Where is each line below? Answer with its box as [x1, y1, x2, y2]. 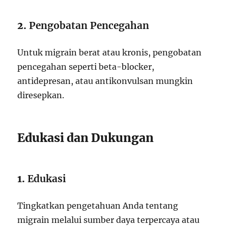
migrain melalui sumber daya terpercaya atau [17, 215, 200, 225]
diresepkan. [17, 90, 65, 101]
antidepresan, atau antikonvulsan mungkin [17, 76, 193, 87]
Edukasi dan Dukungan [17, 130, 154, 146]
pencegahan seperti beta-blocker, [17, 62, 155, 72]
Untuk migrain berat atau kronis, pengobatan [17, 47, 202, 58]
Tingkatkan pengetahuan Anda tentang [17, 201, 179, 211]
